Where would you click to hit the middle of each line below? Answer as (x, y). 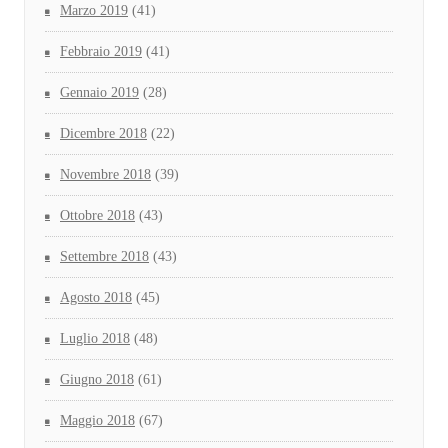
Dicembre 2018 (103, 133)
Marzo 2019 (94, 10)
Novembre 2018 (105, 174)
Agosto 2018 (96, 297)
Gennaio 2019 (99, 92)
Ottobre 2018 (97, 215)
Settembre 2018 (104, 256)
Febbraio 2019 (101, 51)
